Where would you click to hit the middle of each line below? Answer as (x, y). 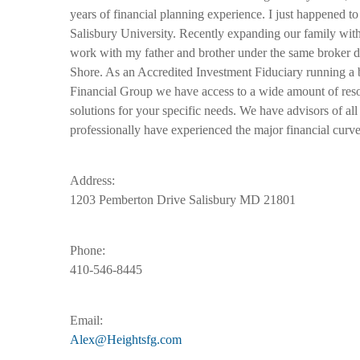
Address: (92, 180)
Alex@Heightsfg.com (126, 340)
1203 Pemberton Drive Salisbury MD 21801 (183, 200)
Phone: (88, 250)
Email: (86, 320)
